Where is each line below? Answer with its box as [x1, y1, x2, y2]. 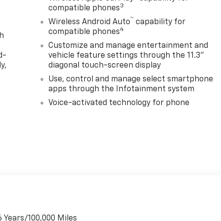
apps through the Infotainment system [48, 85, 195, 94]
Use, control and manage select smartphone [48, 75, 214, 84]
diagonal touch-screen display [48, 62, 161, 70]
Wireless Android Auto [48, 18, 131, 27]
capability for [134, 18, 186, 27]
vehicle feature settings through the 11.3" [48, 52, 205, 60]
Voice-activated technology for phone [48, 99, 190, 108]
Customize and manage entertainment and [48, 42, 209, 50]
